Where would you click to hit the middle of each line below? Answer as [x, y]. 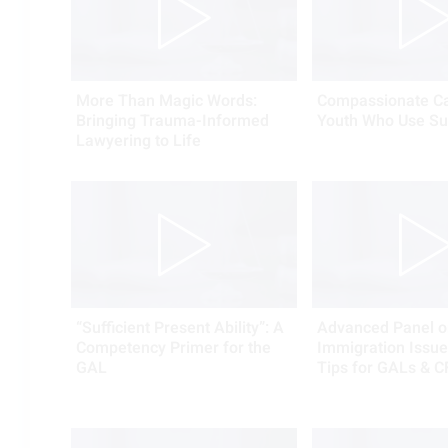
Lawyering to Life [138, 141]
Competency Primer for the [173, 348]
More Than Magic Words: [166, 101]
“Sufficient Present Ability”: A [180, 328]
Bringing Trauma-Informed [172, 121]
